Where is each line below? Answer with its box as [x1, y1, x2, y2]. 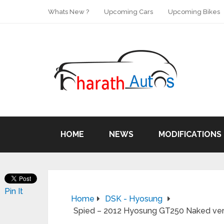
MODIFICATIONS [158, 129, 221, 139]
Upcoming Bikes [168, 8, 220, 15]
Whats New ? [48, 8, 89, 15]
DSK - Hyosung [105, 194, 162, 203]
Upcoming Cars [104, 8, 153, 15]
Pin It [4, 186, 23, 196]
